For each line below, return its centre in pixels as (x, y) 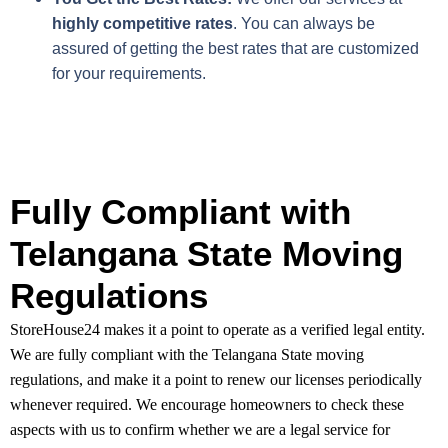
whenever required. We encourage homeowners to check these (207, 405)
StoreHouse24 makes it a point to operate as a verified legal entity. (217, 330)
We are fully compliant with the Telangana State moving (187, 355)
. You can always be (304, 24)
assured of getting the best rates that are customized (235, 49)
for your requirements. (129, 74)
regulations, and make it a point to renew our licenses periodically (216, 380)
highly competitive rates (142, 24)
